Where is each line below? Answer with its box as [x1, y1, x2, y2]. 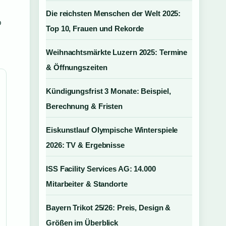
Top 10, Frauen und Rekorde [46, 24, 144, 33]
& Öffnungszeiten [46, 63, 107, 72]
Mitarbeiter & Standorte [46, 180, 128, 188]
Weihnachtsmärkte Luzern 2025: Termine [46, 48, 188, 56]
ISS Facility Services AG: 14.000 [46, 164, 156, 173]
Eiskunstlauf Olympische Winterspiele [46, 126, 178, 134]
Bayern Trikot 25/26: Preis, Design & [46, 203, 171, 212]
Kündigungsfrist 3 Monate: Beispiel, [46, 87, 171, 95]
